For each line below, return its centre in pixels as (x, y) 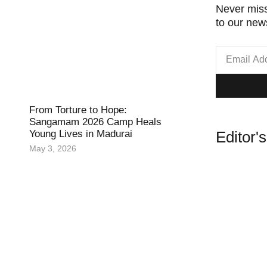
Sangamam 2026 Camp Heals (95, 122)
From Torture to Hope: (78, 110)
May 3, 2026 (52, 149)
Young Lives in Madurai (80, 134)
